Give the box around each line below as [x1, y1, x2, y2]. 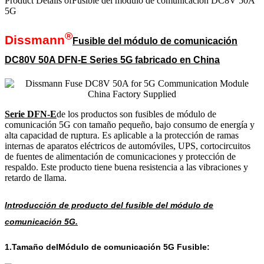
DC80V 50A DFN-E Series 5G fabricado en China [5, 54, 220, 65]
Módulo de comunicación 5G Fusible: [58, 242, 210, 252]
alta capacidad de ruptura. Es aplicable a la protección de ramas [5, 130, 239, 140]
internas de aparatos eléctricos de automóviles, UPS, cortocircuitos [5, 140, 250, 151]
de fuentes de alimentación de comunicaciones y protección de [5, 151, 236, 161]
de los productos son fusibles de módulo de [57, 108, 216, 119]
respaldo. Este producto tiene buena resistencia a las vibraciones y [5, 161, 248, 172]
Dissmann [5, 32, 65, 47]
